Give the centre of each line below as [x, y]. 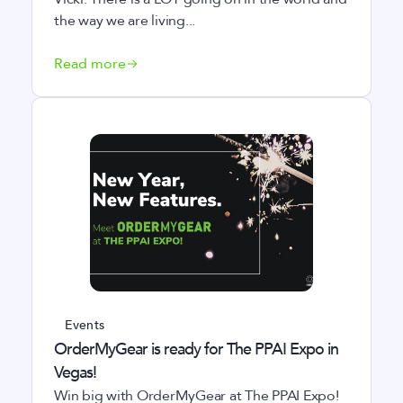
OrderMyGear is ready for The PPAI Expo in [196, 349]
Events [85, 325]
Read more [90, 64]
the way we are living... [125, 21]
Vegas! [75, 373]
